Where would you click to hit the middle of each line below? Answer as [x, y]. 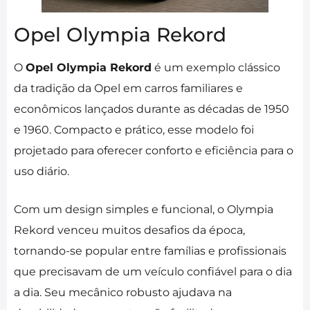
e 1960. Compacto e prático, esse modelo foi [134, 129]
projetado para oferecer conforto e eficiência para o [154, 150]
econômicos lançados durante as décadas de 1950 [152, 109]
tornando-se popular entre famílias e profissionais [150, 250]
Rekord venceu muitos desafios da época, [129, 230]
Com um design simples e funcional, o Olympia [144, 209]
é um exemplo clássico [216, 67]
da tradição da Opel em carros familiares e [128, 88]
